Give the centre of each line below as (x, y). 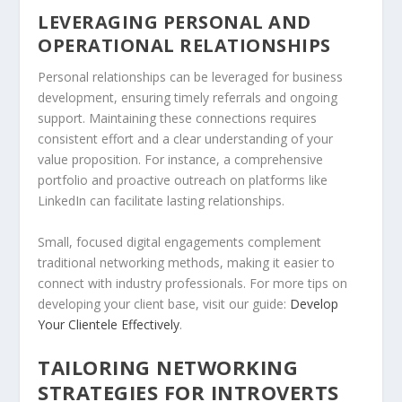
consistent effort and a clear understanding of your (186, 139)
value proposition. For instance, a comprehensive (181, 160)
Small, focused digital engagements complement (180, 241)
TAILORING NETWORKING (168, 367)
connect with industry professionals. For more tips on (193, 283)
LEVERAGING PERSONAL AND (175, 22)
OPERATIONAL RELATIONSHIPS (184, 46)
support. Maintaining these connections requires (178, 118)
